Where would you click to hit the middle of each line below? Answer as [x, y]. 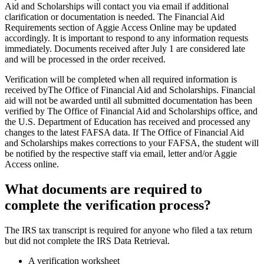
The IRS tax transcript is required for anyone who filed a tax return [128, 230]
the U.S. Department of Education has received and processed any [128, 122]
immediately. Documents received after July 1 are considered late [125, 49]
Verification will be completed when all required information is [121, 80]
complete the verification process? [108, 205]
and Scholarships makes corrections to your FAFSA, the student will [132, 143]
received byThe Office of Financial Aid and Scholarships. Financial [130, 90]
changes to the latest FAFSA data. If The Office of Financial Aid [124, 133]
